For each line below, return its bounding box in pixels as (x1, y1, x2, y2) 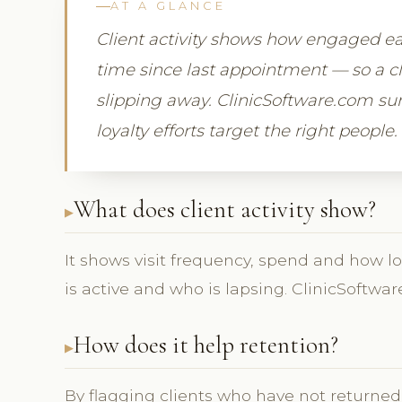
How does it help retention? (74, 330, 338, 361)
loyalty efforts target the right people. (96, 120, 398, 142)
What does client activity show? (74, 195, 376, 225)
